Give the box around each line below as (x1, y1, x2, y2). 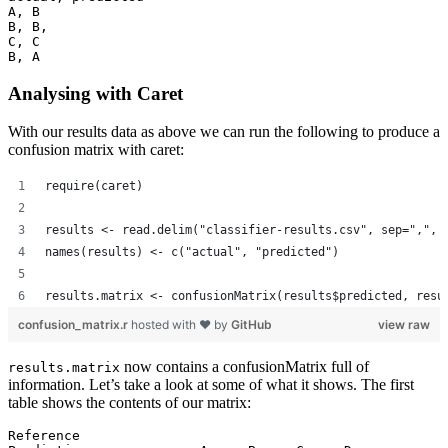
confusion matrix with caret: (8, 141, 184, 159)
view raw (378, 317, 430, 333)
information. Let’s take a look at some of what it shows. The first (8, 376, 414, 394)
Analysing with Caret (8, 82, 183, 104)
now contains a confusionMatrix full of (120, 358, 369, 376)
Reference (8, 428, 80, 444)
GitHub (231, 317, 272, 333)
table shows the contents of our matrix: (8, 394, 251, 412)
